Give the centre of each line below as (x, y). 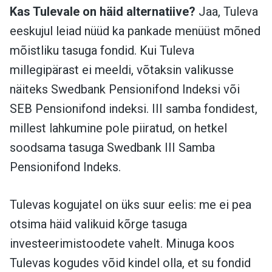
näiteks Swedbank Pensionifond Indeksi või (125, 89)
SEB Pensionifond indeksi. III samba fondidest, (134, 108)
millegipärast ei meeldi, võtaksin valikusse (122, 70)
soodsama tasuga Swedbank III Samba (112, 147)
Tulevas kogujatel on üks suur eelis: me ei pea (131, 204)
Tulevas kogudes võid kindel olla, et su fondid (130, 263)
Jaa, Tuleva (227, 11)
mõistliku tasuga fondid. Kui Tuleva (102, 50)
